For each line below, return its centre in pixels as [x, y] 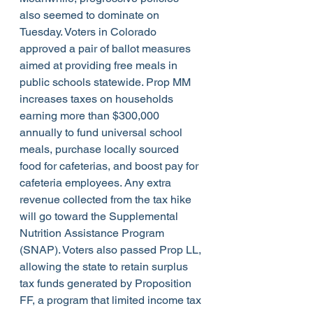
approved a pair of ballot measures [107, 49]
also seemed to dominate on [91, 15]
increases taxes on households [98, 99]
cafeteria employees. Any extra [97, 183]
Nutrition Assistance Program [93, 233]
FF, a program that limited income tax [112, 300]
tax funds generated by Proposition [107, 284]
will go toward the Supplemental [100, 217]
